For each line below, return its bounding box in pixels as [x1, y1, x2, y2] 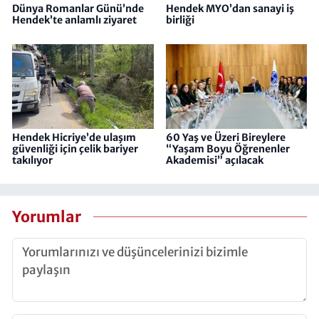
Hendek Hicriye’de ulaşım [12, 130, 136, 144]
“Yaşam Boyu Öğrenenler [165, 142, 290, 155]
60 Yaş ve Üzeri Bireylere [165, 130, 286, 144]
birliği [165, 14, 194, 27]
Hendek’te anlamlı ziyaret [12, 14, 137, 27]
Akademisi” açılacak [165, 153, 263, 167]
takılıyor [12, 153, 53, 167]
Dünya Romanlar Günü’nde [12, 2, 144, 16]
